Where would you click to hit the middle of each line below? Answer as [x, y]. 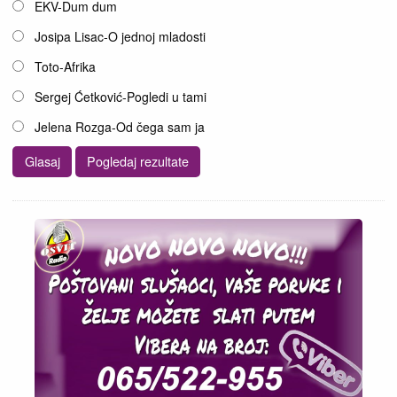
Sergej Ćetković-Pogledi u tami [121, 97]
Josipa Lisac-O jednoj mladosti [121, 37]
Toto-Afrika [66, 67]
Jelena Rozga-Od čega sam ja [120, 127]
